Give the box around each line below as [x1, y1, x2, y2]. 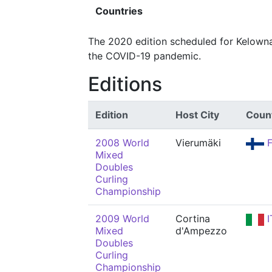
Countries [95, 5, 143, 17]
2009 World [95, 212, 149, 225]
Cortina [175, 212, 210, 225]
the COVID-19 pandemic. [88, 50, 201, 62]
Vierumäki [175, 137, 221, 149]
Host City [175, 109, 219, 121]
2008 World [95, 137, 149, 149]
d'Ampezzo [175, 225, 227, 237]
